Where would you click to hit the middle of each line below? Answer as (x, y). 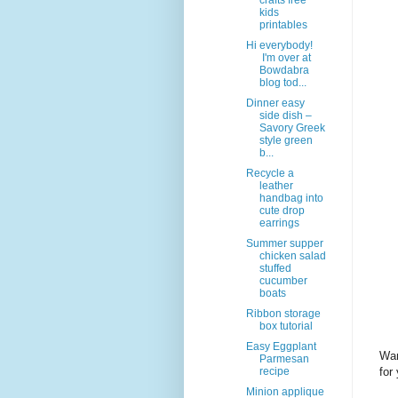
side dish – (285, 116)
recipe (274, 372)
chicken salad (292, 256)
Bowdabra (284, 71)
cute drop (282, 211)
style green (286, 141)
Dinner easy (275, 103)
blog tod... (283, 83)
